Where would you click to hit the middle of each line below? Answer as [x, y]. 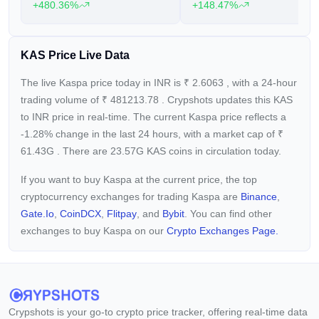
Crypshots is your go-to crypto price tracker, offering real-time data [158, 312]
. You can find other [228, 214]
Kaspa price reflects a [237, 117]
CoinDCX [80, 214]
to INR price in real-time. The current [105, 117]
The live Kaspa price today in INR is [102, 83]
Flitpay [122, 214]
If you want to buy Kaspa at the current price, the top [139, 179]
